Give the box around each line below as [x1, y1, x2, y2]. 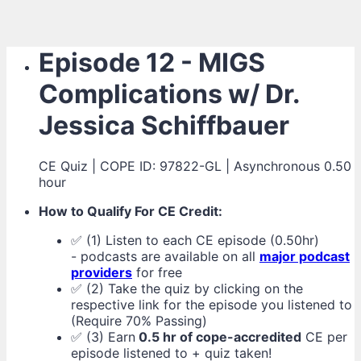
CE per [301, 329, 347, 346]
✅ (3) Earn [71, 329, 135, 346]
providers [71, 264, 132, 281]
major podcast [259, 248, 350, 265]
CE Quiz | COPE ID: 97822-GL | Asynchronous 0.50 [39, 158, 351, 175]
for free [132, 264, 182, 281]
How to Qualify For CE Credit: [39, 203, 222, 220]
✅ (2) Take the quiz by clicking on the [71, 280, 303, 297]
